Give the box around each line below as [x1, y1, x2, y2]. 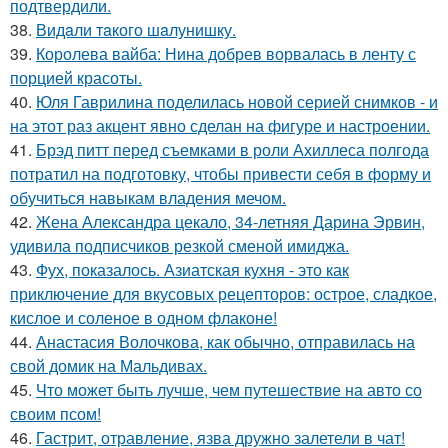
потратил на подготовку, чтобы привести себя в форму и [10, 162, 431, 185]
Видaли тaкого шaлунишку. [36, 18, 236, 41]
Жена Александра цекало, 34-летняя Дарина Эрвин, [36, 210, 425, 233]
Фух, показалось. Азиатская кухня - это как [36, 258, 349, 281]
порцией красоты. [10, 66, 142, 89]
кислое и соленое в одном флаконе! [10, 306, 277, 329]
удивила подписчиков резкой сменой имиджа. [10, 234, 349, 257]
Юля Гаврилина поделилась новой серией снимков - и [36, 90, 438, 113]
